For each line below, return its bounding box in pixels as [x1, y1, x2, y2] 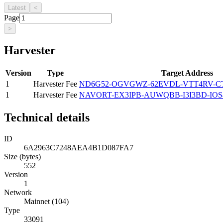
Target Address [161, 68, 213, 77]
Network [4, 188, 32, 197]
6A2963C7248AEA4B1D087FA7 [24, 143, 133, 152]
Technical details [4, 111, 90, 124]
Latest [8, 3, 26, 11]
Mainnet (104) [24, 197, 69, 206]
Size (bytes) [4, 152, 41, 161]
